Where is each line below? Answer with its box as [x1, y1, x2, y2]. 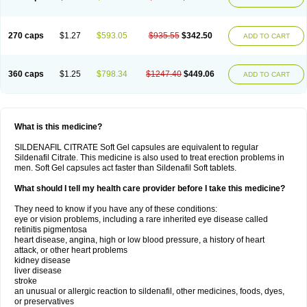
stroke [14, 276, 37, 286]
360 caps [8, 69, 44, 79]
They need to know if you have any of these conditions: [14, 204, 217, 214]
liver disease [14, 266, 62, 275]
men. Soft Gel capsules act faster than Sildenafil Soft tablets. [14, 163, 236, 173]
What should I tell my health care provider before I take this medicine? [14, 184, 285, 193]
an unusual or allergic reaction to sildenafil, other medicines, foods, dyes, [14, 286, 284, 296]
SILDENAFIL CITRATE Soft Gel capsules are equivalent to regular [14, 143, 258, 152]
